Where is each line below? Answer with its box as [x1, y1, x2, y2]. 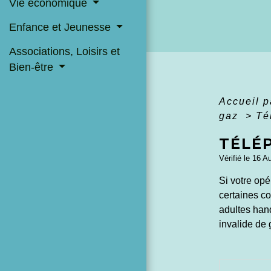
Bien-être [9, 61, 56, 73]
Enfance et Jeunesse [9, 21, 114, 33]
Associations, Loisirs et [9, 45, 120, 57]
